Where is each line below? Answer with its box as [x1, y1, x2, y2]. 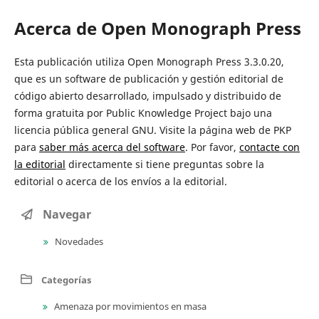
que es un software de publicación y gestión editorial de [14, 71, 283, 85]
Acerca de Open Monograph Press [14, 16, 301, 40]
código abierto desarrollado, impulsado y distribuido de [14, 88, 281, 103]
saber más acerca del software [38, 140, 185, 154]
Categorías [39, 273, 91, 286]
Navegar [40, 206, 91, 222]
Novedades [53, 234, 103, 248]
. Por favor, [184, 140, 239, 154]
